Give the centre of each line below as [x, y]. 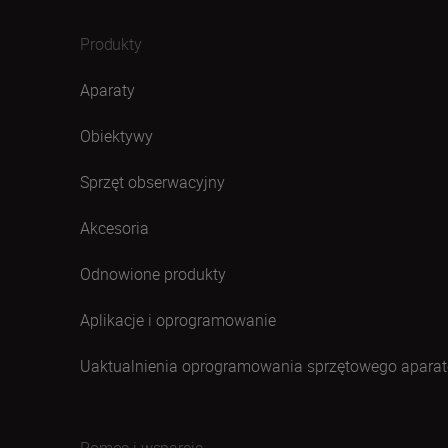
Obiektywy [116, 135]
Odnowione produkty [153, 273]
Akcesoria [114, 227]
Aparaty [107, 89]
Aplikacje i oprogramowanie [178, 319]
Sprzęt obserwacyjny [152, 181]
